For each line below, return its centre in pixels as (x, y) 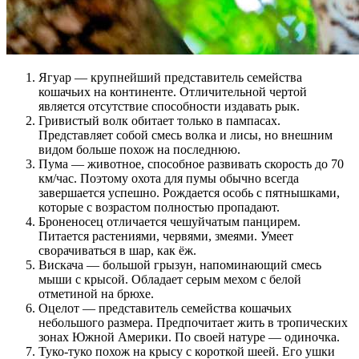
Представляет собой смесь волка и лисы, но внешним (186, 135)
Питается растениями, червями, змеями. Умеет (166, 236)
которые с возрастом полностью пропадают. (159, 207)
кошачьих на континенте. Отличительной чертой (173, 91)
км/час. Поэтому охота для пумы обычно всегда (169, 178)
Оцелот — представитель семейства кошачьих (165, 308)
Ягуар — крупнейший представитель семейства (170, 77)
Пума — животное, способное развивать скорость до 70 (191, 163)
